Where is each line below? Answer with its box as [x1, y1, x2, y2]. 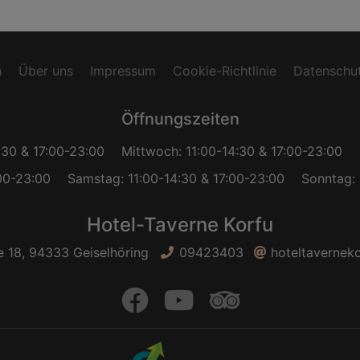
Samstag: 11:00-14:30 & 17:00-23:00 [67, 170, 284, 186]
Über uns [18, 63, 73, 79]
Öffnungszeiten [121, 109, 239, 129]
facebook [146, 287, 245, 313]
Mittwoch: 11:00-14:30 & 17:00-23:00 [121, 143, 342, 159]
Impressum [90, 63, 156, 79]
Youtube [192, 287, 284, 313]
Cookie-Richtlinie [173, 63, 276, 79]
